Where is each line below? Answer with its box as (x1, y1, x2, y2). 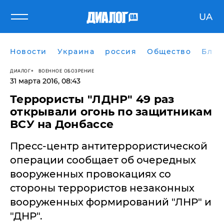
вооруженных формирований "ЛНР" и (10, 196, 211, 208)
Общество (147, 47, 191, 56)
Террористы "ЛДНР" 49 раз (10, 92, 174, 106)
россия (105, 47, 136, 56)
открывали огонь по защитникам (10, 105, 212, 118)
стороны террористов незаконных (10, 182, 194, 194)
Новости (10, 47, 47, 56)
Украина (57, 47, 94, 56)
